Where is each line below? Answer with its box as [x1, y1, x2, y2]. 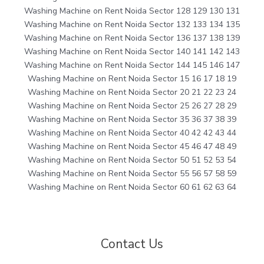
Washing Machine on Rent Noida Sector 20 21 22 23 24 [28, 87, 236, 98]
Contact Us [101, 236, 163, 253]
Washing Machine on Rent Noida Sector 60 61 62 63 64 [28, 181, 236, 193]
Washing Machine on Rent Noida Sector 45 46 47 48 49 [28, 141, 236, 153]
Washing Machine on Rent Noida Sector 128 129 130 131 [24, 5, 240, 17]
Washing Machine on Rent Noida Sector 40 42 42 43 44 [28, 127, 236, 139]
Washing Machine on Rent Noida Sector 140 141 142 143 [24, 46, 240, 58]
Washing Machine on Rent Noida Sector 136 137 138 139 [24, 32, 240, 44]
